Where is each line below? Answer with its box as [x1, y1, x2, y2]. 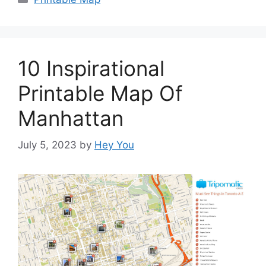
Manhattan [18, 106, 123, 131]
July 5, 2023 [18, 138, 77, 151]
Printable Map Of [18, 81, 183, 106]
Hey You [94, 138, 134, 151]
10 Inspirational [18, 56, 164, 81]
